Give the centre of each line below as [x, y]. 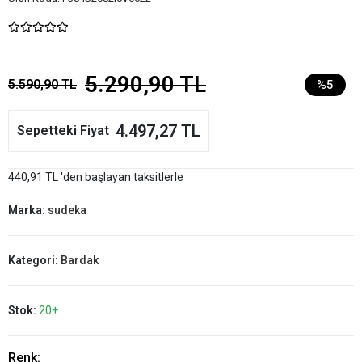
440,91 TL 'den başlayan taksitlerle [96, 177]
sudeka [67, 210]
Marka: [28, 210]
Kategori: [34, 260]
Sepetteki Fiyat [63, 130]
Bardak [80, 260]
